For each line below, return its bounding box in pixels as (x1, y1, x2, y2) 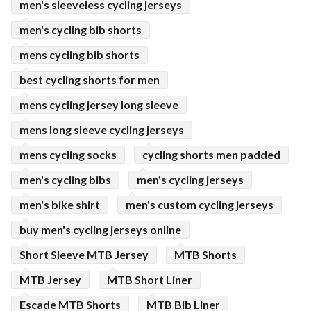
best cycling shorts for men (19, 73, 160, 86)
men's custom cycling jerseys (126, 198, 274, 211)
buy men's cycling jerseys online (19, 223, 181, 236)
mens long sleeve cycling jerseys (19, 123, 184, 136)
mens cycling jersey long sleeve (19, 98, 178, 111)
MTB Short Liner (107, 273, 192, 286)
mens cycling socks (19, 148, 117, 161)
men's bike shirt (19, 198, 100, 211)
